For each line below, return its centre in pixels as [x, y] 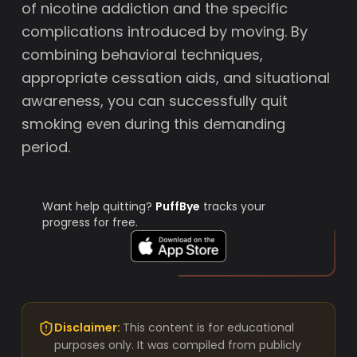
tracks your [233, 206]
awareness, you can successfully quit [155, 101]
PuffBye [178, 206]
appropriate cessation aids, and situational [176, 78]
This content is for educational [209, 328]
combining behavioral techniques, [143, 55]
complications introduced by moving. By [165, 31]
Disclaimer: [89, 328]
